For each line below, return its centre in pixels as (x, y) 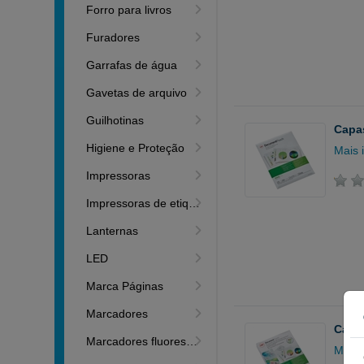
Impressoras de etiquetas (138, 203)
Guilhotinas (115, 120)
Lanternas (113, 231)
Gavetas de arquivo (137, 93)
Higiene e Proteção (136, 148)
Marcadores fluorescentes (136, 341)
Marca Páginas (125, 286)
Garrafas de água (132, 65)
